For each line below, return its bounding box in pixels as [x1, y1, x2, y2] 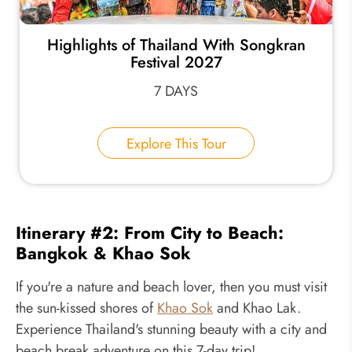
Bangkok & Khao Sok [16, 240, 191, 266]
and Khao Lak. [213, 297, 301, 318]
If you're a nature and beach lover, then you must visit [16, 276, 327, 297]
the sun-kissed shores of [16, 297, 157, 318]
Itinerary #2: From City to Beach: [16, 220, 284, 246]
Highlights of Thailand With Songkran [46, 34, 306, 57]
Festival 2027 [130, 51, 222, 75]
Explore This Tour [126, 134, 226, 155]
